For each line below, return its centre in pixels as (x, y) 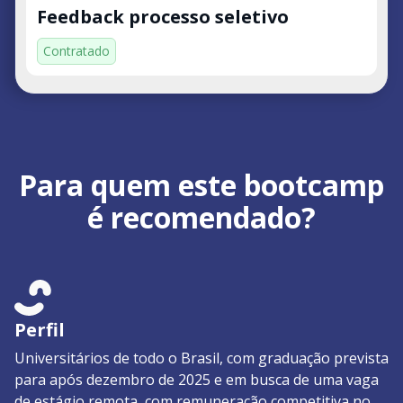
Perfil (40, 329)
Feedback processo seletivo (163, 16)
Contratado (76, 50)
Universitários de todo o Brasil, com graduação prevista (201, 358)
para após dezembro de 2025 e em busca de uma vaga (197, 379)
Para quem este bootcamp (201, 184)
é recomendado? (201, 217)
